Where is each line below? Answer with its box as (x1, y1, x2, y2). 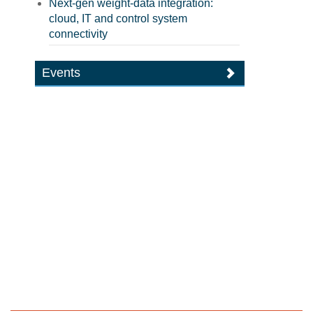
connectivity (49, 28, 108, 40)
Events (42, 66, 81, 80)
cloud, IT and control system (49, 13, 188, 24)
